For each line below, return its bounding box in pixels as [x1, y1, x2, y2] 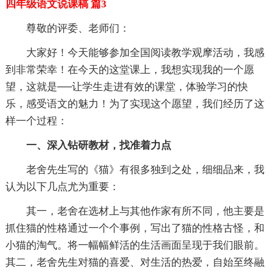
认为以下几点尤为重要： [5, 181, 119, 193]
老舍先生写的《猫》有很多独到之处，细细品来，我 [26, 164, 264, 176]
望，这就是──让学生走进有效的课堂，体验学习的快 [5, 81, 248, 93]
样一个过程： [5, 115, 68, 127]
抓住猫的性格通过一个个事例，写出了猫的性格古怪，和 [5, 222, 264, 235]
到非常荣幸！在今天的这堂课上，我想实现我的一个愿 [5, 64, 254, 76]
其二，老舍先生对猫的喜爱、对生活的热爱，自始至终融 [5, 257, 264, 269]
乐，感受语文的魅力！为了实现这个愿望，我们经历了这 [5, 98, 264, 110]
